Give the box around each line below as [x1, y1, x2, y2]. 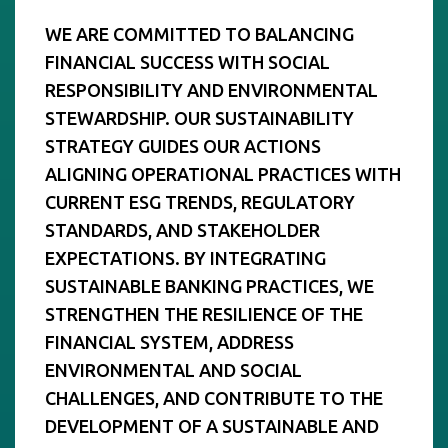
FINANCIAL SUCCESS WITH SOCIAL [45, 51, 330, 72]
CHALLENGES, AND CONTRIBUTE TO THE [45, 387, 383, 408]
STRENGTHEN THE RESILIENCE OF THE [45, 303, 363, 324]
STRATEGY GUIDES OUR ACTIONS [45, 135, 321, 156]
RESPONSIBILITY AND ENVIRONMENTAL [45, 79, 378, 100]
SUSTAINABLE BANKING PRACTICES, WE [45, 275, 374, 296]
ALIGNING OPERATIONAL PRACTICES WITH [45, 163, 401, 184]
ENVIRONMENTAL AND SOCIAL [45, 359, 302, 380]
